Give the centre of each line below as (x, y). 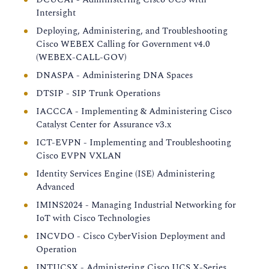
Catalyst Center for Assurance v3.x (104, 125)
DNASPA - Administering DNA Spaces (114, 75)
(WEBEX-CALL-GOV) (81, 57)
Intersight (56, 13)
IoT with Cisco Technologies (93, 218)
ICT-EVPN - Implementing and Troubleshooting (134, 143)
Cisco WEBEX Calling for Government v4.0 (123, 44)
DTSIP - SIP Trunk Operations (98, 93)
